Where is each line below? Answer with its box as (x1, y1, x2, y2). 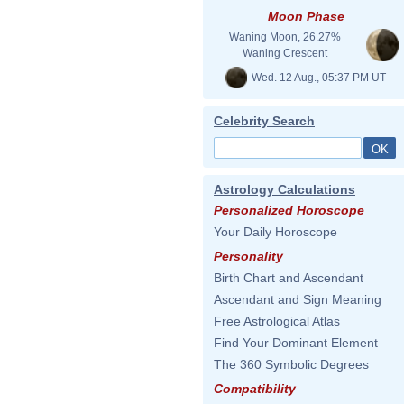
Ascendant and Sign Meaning (214, 292, 381, 307)
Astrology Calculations (214, 182, 355, 197)
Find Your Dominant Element (214, 335, 378, 350)
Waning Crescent (243, 47, 327, 60)
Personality (214, 249, 283, 263)
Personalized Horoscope (214, 203, 364, 217)
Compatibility (214, 381, 296, 396)
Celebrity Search (214, 114, 315, 128)
